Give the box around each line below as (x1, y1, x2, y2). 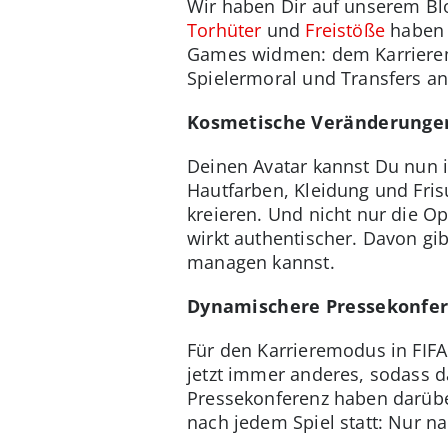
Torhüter (187, 17, 262, 42)
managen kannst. (187, 249, 335, 274)
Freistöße (305, 17, 385, 42)
